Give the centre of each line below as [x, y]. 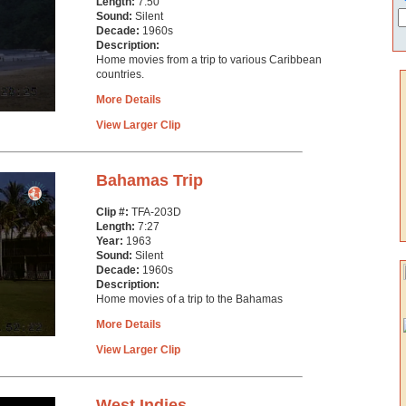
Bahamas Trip [150, 180]
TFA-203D [156, 212]
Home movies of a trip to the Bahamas [189, 299]
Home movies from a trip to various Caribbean [209, 60]
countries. [120, 74]
